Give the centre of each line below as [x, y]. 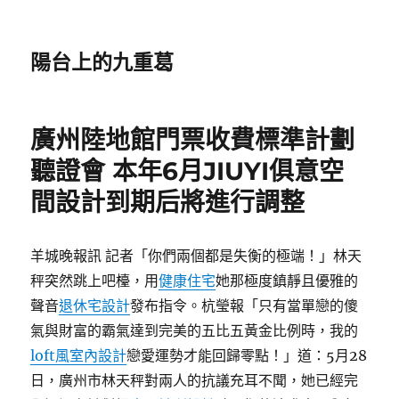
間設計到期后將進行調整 [168, 202]
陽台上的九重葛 [102, 62]
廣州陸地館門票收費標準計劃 [193, 140]
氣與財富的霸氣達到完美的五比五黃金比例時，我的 [195, 330]
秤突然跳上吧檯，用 [95, 281]
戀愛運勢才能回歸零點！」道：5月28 [247, 355]
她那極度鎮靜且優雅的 [287, 281]
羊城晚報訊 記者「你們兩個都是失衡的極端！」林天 [196, 256]
